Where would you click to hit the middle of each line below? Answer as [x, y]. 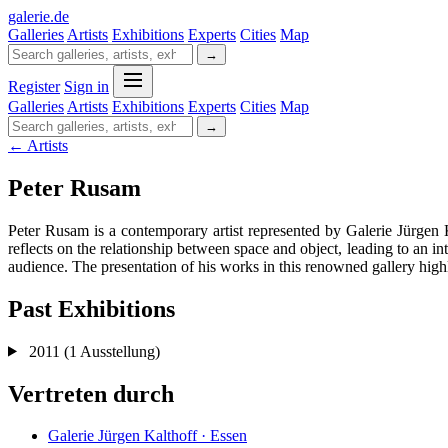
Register [34, 86]
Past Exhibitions [91, 308]
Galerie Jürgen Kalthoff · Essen [147, 436]
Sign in [86, 86]
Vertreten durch [91, 393]
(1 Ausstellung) [111, 351]
